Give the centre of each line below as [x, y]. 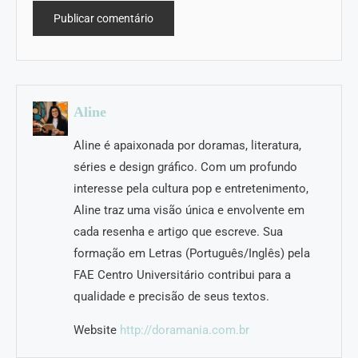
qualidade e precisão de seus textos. [172, 296]
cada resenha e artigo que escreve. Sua [179, 231]
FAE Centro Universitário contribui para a [183, 274]
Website [95, 330]
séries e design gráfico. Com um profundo [186, 167]
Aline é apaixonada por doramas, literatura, [188, 145]
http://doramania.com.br [185, 330]
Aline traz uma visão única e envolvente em [189, 210]
